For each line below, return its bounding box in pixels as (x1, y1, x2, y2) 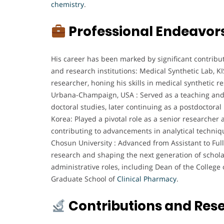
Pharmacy (143, 174, 176, 184)
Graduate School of (51, 174, 117, 184)
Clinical (117, 174, 141, 184)
